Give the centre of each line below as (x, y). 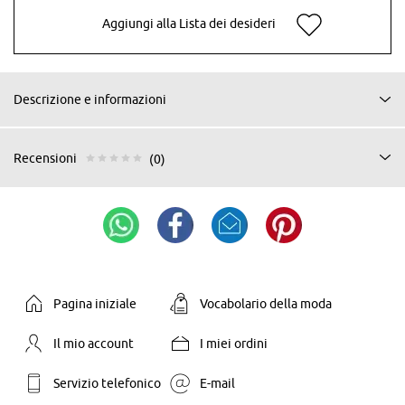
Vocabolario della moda (265, 303)
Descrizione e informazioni (90, 99)
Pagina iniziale (94, 303)
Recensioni (45, 159)
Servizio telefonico (107, 383)
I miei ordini (233, 343)
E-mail (217, 383)
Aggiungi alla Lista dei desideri (188, 24)
